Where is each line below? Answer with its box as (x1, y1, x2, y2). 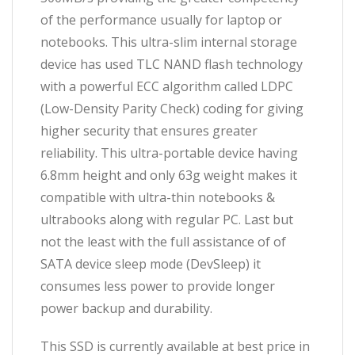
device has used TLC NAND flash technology (40, 55, 303, 73)
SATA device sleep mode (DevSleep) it (40, 255, 261, 273)
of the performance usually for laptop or (40, 11, 282, 29)
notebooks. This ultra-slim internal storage (40, 33, 297, 51)
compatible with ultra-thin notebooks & (40, 189, 275, 206)
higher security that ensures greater (40, 122, 258, 139)
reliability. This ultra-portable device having (40, 144, 298, 162)
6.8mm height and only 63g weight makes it (40, 166, 297, 184)
